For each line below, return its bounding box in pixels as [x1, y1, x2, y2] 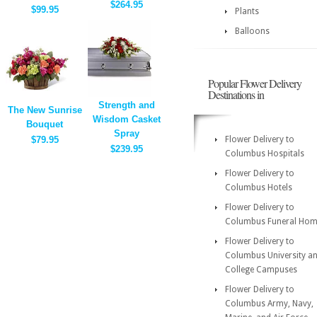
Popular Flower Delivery [208, 76, 301, 91]
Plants [235, 6, 259, 16]
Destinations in [208, 87, 264, 102]
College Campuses [225, 265, 297, 275]
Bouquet [26, 119, 63, 129]
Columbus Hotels [225, 183, 292, 192]
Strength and [98, 100, 155, 110]
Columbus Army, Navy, [225, 299, 313, 309]
